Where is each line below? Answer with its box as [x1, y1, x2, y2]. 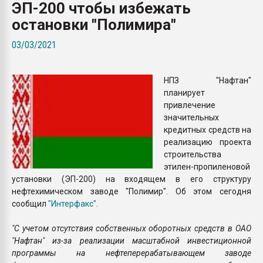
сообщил [12, 198, 48, 208]
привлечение [164, 100, 215, 110]
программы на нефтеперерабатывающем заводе [12, 248, 251, 258]
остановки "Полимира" [12, 15, 176, 33]
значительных [164, 112, 219, 122]
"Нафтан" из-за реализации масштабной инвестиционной [12, 235, 251, 245]
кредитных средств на [164, 124, 251, 134]
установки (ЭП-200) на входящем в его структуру [12, 174, 251, 184]
